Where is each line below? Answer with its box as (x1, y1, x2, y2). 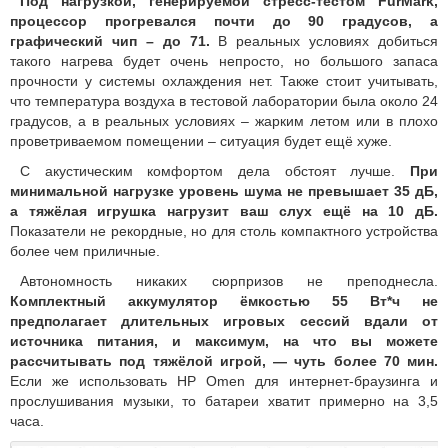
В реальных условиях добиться (209, 32, 438, 49)
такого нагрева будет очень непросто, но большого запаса (10, 52, 438, 69)
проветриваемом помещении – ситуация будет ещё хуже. (10, 132, 392, 149)
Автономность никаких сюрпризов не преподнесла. (20, 272, 438, 289)
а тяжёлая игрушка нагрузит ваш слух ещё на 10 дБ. (10, 202, 438, 219)
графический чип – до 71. (10, 32, 210, 49)
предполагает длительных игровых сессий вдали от (10, 312, 438, 329)
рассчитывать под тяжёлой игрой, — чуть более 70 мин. (10, 352, 438, 369)
